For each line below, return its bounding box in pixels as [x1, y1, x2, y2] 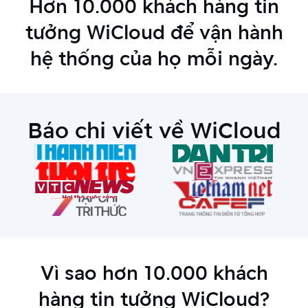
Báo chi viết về [27, 115, 184, 144]
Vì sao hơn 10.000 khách [40, 260, 268, 285]
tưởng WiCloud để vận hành [25, 19, 283, 45]
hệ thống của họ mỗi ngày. [30, 45, 278, 71]
